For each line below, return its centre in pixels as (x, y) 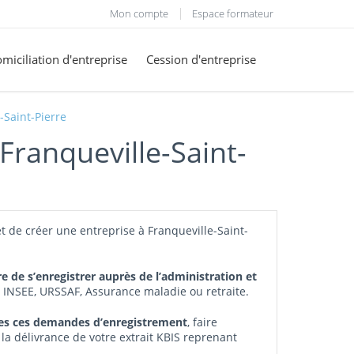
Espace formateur (233, 13)
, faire (203, 322)
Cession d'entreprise (201, 59)
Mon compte (139, 13)
